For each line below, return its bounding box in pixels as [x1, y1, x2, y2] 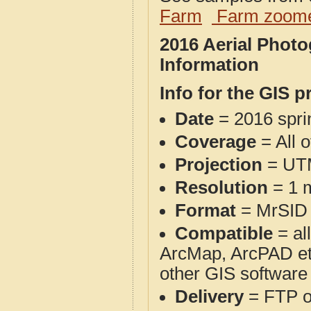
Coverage [175, 132, 256, 151]
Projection [175, 155, 262, 174]
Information [160, 55, 259, 74]
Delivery [175, 287, 244, 306]
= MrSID [236, 201, 308, 220]
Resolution [175, 178, 268, 197]
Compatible [175, 224, 273, 243]
